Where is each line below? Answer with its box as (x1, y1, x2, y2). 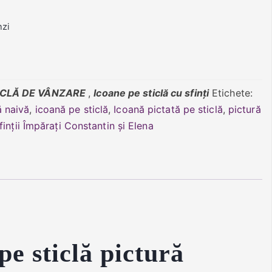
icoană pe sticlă (35, 103, 109, 116)
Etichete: (212, 87, 253, 100)
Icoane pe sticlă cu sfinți (93, 87, 209, 100)
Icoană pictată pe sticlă (114, 103, 223, 116)
